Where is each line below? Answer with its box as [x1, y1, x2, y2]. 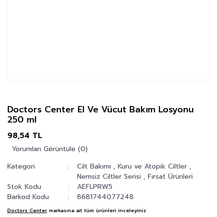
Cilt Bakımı [77, 161, 111, 171]
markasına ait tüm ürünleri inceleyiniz [49, 207, 146, 214]
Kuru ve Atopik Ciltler [118, 161, 187, 171]
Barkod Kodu [7, 192, 49, 202]
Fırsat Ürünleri [148, 171, 193, 182]
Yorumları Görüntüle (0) [12, 144, 88, 154]
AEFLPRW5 [77, 182, 113, 192]
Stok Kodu [7, 182, 41, 192]
